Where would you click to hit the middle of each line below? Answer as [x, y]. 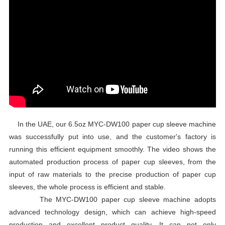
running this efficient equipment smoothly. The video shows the [113, 149]
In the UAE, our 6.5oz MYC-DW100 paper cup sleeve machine [113, 124]
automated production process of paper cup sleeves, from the [113, 161]
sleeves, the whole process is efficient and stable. [87, 187]
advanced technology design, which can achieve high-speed [113, 212]
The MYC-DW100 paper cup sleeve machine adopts [113, 199]
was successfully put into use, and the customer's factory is [113, 136]
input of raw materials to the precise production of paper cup [113, 174]
